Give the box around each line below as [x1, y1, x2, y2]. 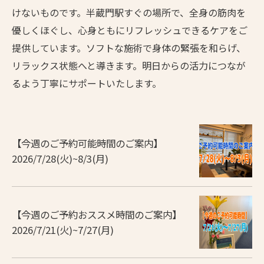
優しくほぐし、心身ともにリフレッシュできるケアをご [12, 23, 247, 37]
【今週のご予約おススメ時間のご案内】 [12, 207, 181, 222]
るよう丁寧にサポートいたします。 [12, 76, 161, 90]
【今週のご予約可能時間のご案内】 [12, 136, 163, 150]
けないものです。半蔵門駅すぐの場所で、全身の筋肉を [12, 5, 246, 19]
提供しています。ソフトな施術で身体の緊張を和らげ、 [12, 41, 246, 55]
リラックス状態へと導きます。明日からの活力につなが [12, 58, 246, 72]
